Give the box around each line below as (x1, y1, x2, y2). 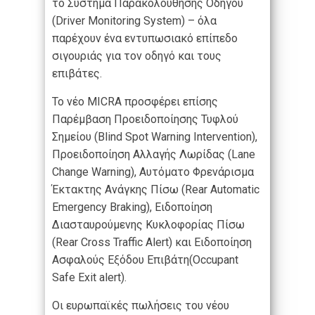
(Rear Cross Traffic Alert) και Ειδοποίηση (52, 236, 252, 250)
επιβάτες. (52, 67, 102, 81)
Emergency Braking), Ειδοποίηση (52, 200, 212, 214)
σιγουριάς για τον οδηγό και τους (52, 49, 221, 63)
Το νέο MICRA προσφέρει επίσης (52, 95, 218, 109)
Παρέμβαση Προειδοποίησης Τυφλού (52, 112, 238, 127)
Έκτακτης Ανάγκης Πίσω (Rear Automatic (52, 183, 259, 197)
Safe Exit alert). (52, 271, 127, 285)
